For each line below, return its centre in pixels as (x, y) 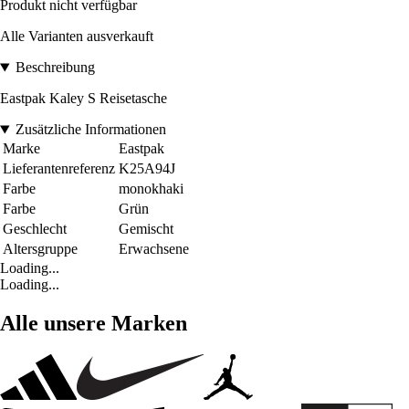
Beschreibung (55, 68)
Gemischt (146, 229)
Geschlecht (35, 229)
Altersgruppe (40, 249)
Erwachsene (154, 249)
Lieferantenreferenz (59, 169)
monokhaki (151, 189)
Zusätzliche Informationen (90, 130)
